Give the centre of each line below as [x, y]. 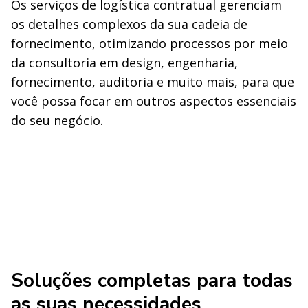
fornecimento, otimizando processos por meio [150, 43]
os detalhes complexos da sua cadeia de [129, 24]
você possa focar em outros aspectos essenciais [154, 101]
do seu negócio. [57, 120]
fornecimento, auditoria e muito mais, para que [153, 81]
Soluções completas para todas [152, 281]
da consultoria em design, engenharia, [124, 62]
